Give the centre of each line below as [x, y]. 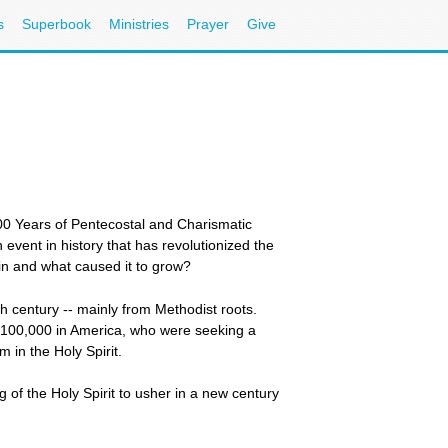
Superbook [56, 24]
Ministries [139, 24]
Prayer [208, 24]
